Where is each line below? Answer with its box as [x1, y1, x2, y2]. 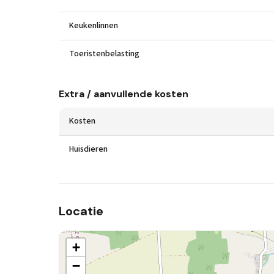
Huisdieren [69, 143, 108, 155]
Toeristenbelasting [69, 48, 139, 60]
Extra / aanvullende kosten [59, 87, 188, 100]
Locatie [59, 203, 103, 219]
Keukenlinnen [69, 20, 118, 32]
